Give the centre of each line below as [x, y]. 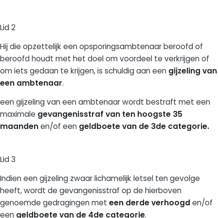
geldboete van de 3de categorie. [144, 126]
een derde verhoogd [149, 203]
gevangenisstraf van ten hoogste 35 [110, 114]
